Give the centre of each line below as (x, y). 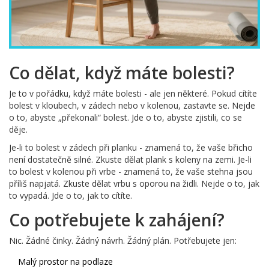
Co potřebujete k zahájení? (117, 219)
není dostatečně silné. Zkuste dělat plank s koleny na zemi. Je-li (130, 159)
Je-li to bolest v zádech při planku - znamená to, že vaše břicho (131, 147)
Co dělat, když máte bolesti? (122, 72)
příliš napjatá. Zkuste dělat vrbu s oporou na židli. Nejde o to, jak (134, 183)
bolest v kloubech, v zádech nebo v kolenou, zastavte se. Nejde (132, 105)
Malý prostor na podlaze (65, 261)
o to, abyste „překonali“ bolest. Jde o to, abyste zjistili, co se (125, 117)
